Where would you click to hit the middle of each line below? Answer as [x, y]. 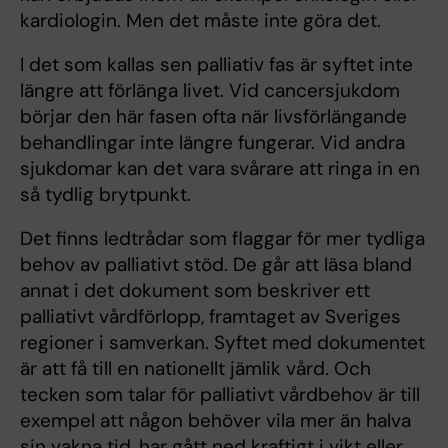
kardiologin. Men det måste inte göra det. [200, 21]
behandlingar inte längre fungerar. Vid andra [212, 143]
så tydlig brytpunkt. [105, 195]
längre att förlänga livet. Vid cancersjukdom [210, 91]
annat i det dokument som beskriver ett [195, 291]
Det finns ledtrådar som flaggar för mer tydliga [222, 239]
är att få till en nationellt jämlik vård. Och [195, 369]
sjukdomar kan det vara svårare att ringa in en [220, 169]
